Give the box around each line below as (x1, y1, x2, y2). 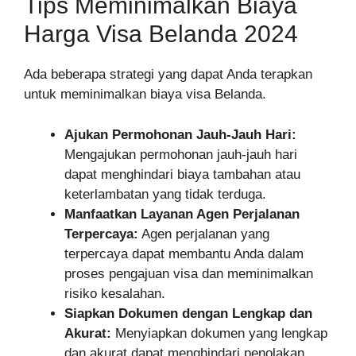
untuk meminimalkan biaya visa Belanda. (24, 87, 266, 103)
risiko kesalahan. (64, 285, 165, 301)
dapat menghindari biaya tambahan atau (64, 166, 300, 182)
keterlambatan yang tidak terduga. (64, 186, 266, 202)
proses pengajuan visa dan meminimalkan (64, 265, 313, 281)
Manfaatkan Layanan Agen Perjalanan (64, 206, 300, 222)
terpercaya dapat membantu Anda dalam (64, 246, 304, 261)
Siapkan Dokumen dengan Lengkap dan (64, 305, 312, 321)
